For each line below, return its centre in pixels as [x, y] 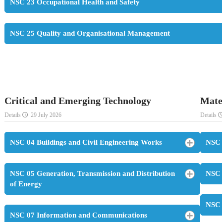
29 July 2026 [46, 115]
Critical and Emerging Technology [78, 101]
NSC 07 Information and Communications [79, 215]
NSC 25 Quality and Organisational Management [90, 33]
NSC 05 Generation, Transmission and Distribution [92, 174]
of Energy [26, 184]
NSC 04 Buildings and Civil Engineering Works [86, 142]
